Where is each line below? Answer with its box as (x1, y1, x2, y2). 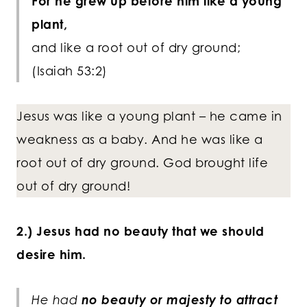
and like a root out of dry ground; (32, 40, 241, 56)
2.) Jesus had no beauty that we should (16, 223, 264, 239)
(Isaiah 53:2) (32, 63, 108, 79)
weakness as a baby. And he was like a (16, 132, 263, 147)
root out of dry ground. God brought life (16, 155, 268, 171)
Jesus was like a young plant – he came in (16, 108, 282, 124)
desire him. (16, 247, 86, 262)
